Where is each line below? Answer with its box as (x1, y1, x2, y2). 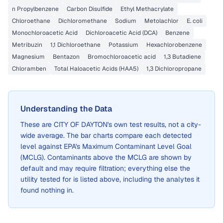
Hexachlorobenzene (146, 41, 202, 49)
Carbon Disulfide (67, 5, 112, 13)
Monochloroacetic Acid (12, 29, 78, 37)
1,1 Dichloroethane (50, 41, 101, 49)
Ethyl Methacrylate (120, 5, 174, 13)
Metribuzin (12, 41, 42, 49)
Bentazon (53, 53, 80, 61)
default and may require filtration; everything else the (20, 164, 190, 173)
